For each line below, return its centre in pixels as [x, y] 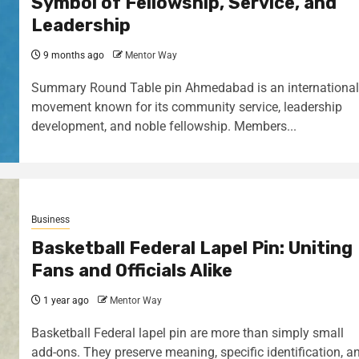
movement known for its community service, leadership [187, 107]
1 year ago [65, 300]
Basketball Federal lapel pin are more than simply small [188, 333]
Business [50, 219]
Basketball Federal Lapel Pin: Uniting [192, 248]
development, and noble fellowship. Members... [164, 126]
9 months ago [73, 55]
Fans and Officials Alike [132, 270]
